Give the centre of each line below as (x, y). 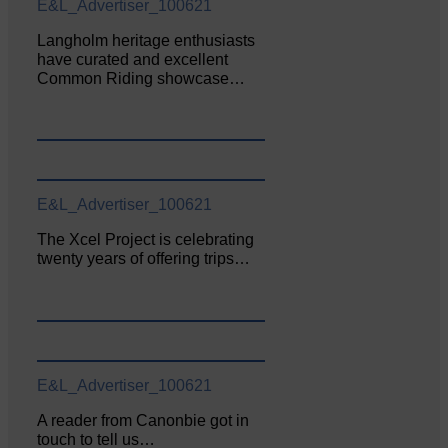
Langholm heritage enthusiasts (146, 40)
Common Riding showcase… (141, 78)
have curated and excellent (133, 59)
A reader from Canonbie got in (143, 421)
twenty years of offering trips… (144, 259)
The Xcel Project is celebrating (146, 240)
